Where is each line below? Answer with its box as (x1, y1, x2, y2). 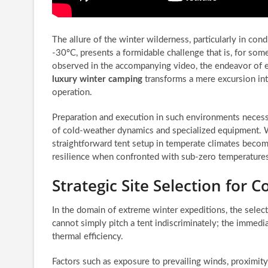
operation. (52, 87, 92, 97)
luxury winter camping (52, 74, 142, 84)
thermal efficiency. (52, 232, 123, 241)
